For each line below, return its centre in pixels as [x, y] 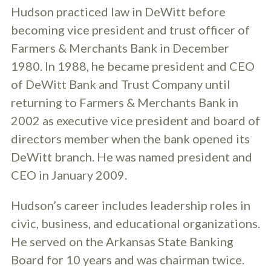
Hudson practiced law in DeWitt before [118, 11]
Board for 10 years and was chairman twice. [128, 260]
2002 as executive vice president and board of [135, 120]
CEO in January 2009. [69, 175]
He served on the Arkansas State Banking [122, 241]
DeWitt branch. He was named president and [132, 157]
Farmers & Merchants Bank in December [120, 48]
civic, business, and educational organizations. [135, 223]
